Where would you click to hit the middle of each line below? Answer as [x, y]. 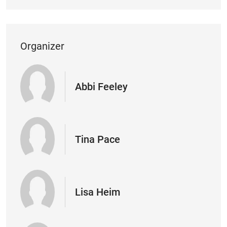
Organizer [42, 46]
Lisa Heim [98, 192]
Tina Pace [98, 139]
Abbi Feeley [101, 86]
